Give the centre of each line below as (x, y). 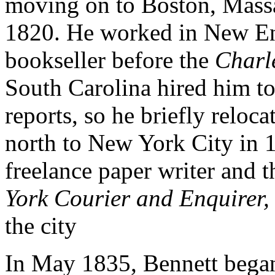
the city (41, 226)
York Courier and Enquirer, (137, 198)
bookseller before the (110, 60)
